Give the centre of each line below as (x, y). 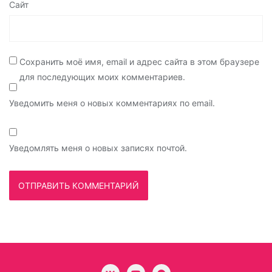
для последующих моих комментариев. (102, 76)
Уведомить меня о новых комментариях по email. (112, 103)
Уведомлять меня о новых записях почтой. (98, 148)
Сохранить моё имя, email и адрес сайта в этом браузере (139, 61)
